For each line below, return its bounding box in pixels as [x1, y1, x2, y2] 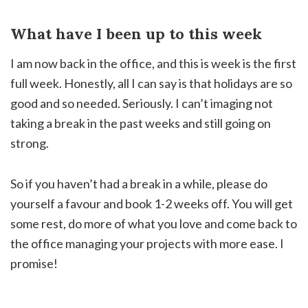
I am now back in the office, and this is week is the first [10, 56, 296, 71]
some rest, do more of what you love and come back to [10, 216, 297, 232]
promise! [10, 256, 58, 272]
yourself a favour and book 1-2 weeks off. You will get [10, 196, 293, 212]
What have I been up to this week [10, 24, 262, 44]
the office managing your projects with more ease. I [10, 236, 284, 252]
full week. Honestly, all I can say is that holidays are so [10, 76, 292, 91]
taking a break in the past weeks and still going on [10, 115, 271, 131]
